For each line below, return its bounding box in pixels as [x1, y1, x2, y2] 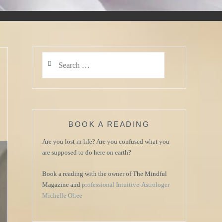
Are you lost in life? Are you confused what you [42, 138, 169, 146]
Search [42, 53, 59, 60]
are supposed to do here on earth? [42, 149, 131, 157]
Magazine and [42, 181, 82, 188]
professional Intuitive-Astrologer [82, 181, 169, 188]
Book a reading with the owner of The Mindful [42, 170, 167, 177]
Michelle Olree [42, 192, 82, 199]
